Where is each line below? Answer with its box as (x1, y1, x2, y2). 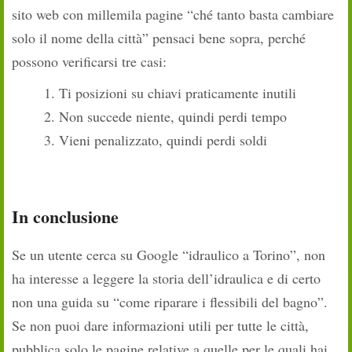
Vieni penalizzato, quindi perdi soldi (59, 130, 267, 150)
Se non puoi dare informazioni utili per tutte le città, (12, 316, 309, 335)
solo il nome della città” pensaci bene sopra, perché (12, 28, 306, 48)
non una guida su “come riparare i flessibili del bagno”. (12, 292, 328, 312)
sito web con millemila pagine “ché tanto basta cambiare (12, 5, 334, 24)
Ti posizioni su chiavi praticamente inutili (59, 83, 296, 103)
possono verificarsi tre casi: (12, 52, 167, 71)
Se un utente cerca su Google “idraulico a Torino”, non (12, 245, 325, 265)
